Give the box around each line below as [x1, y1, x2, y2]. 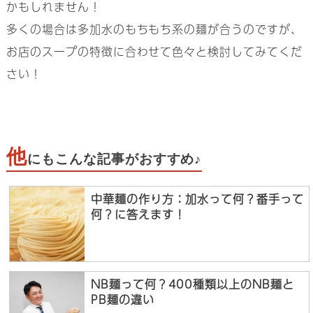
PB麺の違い [90, 290, 154, 308]
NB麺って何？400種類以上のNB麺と [90, 275, 295, 293]
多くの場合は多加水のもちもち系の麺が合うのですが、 [6, 20, 303, 38]
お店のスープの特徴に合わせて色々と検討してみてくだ [6, 43, 303, 61]
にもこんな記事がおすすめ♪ [27, 152, 203, 167]
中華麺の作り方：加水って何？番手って [90, 189, 305, 208]
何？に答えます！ [90, 205, 186, 223]
